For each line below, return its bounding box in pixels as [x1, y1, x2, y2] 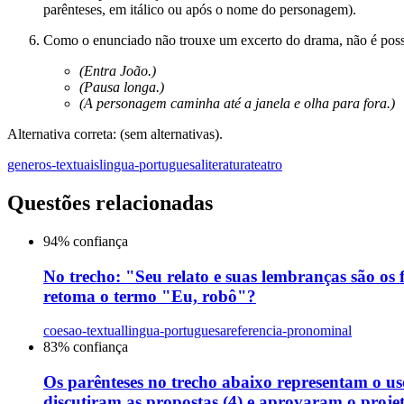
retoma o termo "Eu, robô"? [43, 286, 256, 306]
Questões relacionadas [7, 191, 213, 216]
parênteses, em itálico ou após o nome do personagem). [43, 2, 356, 18]
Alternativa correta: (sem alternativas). [7, 126, 223, 142]
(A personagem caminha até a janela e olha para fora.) [79, 96, 395, 112]
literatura [201, 157, 251, 173]
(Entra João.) [79, 63, 156, 79]
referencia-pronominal [226, 323, 352, 339]
